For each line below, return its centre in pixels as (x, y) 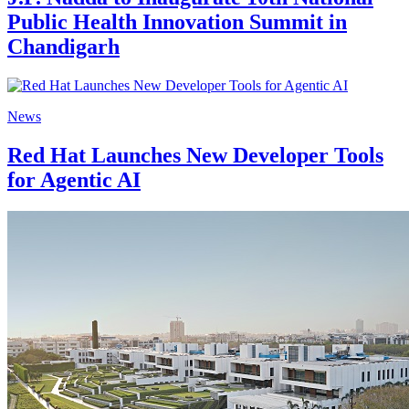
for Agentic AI (74, 179)
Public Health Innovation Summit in (177, 21)
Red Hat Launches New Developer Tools (195, 155)
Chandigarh (63, 46)
